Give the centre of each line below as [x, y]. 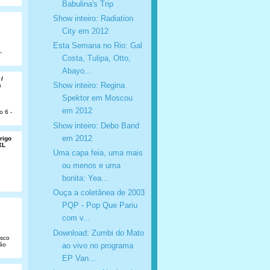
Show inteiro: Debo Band [96, 125]
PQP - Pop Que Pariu [99, 206]
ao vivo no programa [97, 245]
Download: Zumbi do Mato [98, 233]
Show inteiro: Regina [89, 86]
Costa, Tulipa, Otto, [96, 58]
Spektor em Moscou [97, 98]
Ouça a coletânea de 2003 [99, 193]
